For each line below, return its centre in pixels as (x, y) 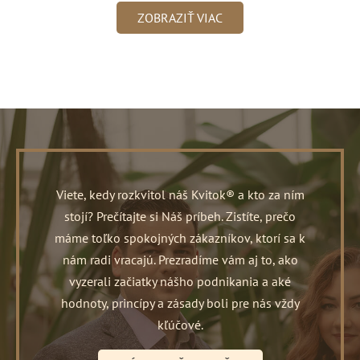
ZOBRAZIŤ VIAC (180, 18)
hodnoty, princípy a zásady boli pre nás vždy (180, 303)
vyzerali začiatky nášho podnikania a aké (180, 282)
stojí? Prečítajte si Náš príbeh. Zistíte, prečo (180, 217)
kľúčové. (180, 325)
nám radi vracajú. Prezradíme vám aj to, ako (180, 260)
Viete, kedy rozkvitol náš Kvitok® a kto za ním (180, 195)
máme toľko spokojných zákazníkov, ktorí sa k (180, 238)
